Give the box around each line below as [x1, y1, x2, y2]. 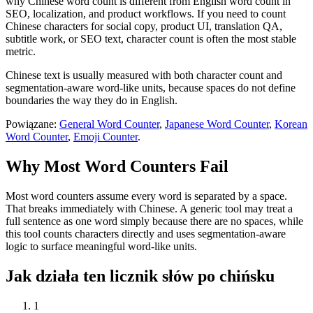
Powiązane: [6, 118, 57, 131]
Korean [275, 118, 307, 131]
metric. [6, 45, 36, 58]
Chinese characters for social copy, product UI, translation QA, [6, 20, 282, 33]
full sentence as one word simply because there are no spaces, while [6, 215, 303, 228]
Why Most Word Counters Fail [6, 157, 228, 176]
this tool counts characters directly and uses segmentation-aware [6, 228, 286, 240]
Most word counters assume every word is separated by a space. [6, 190, 287, 203]
